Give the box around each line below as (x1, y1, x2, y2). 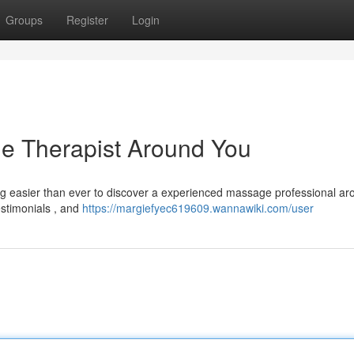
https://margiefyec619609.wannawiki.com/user (82, 200, 314, 216)
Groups (6, 12, 43, 28)
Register (66, 12, 108, 28)
